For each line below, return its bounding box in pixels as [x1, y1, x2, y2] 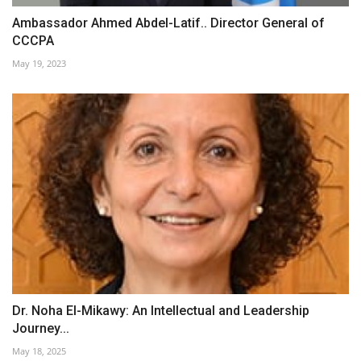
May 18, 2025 [12, 344, 66, 357]
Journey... [12, 320, 69, 336]
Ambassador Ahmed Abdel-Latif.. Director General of [12, 15, 325, 31]
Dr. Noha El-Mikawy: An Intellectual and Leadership [12, 302, 309, 318]
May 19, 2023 [12, 57, 66, 70]
